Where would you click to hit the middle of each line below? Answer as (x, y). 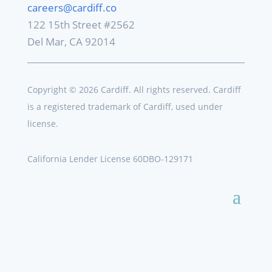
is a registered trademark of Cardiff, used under (125, 107)
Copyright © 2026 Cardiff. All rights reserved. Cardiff (134, 90)
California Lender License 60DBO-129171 (110, 159)
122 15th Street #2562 (81, 25)
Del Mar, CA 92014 (71, 42)
